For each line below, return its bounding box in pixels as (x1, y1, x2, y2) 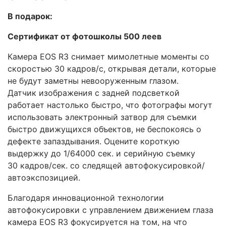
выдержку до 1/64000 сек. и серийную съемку (8, 148, 195, 158)
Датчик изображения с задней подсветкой (8, 87, 180, 98)
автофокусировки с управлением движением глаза (8, 204, 213, 215)
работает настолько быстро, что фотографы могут (8, 99, 212, 110)
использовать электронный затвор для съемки (8, 111, 197, 122)
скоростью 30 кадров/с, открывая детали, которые (8, 63, 216, 74)
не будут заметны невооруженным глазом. (8, 75, 179, 86)
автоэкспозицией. (8, 172, 80, 183)
